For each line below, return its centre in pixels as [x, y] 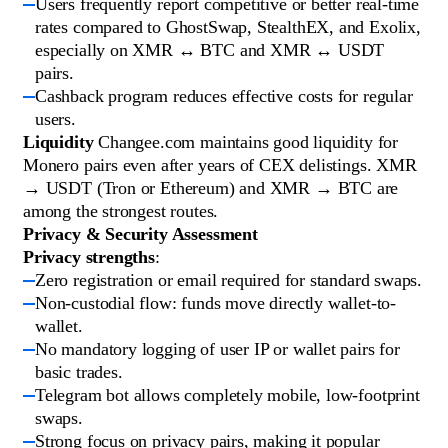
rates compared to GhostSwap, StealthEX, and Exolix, [228, 27]
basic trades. [79, 372]
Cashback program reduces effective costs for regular [224, 96]
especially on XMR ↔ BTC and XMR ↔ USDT [210, 50]
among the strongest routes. [121, 211]
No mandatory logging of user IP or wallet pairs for [217, 349]
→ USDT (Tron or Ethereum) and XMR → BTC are [211, 188]
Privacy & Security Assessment [140, 234]
